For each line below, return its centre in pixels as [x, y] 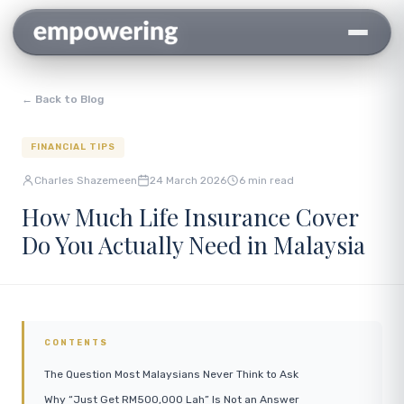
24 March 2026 [188, 180]
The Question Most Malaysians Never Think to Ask [171, 374]
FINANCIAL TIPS [73, 147]
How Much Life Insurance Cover [190, 217]
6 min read [266, 180]
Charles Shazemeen [86, 180]
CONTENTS [76, 343]
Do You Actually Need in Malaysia [193, 245]
